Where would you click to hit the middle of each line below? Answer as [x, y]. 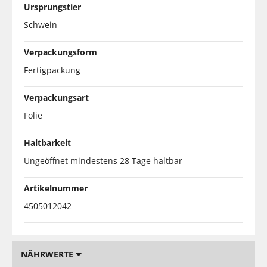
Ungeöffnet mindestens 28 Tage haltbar [103, 160]
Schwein [41, 24]
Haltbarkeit [47, 142]
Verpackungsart [56, 97]
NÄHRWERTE [48, 254]
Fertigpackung [52, 70]
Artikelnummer [56, 188]
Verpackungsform [60, 52]
